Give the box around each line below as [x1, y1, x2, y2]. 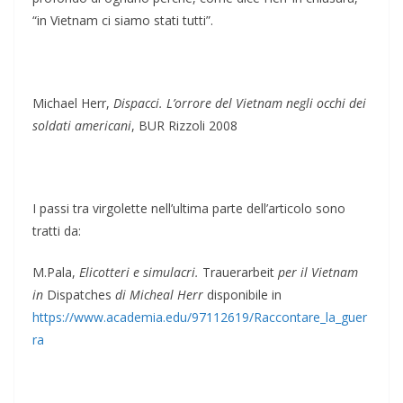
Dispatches [47, 286, 112, 304]
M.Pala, [32, 264, 79, 282]
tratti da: [32, 222, 81, 240]
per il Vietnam [274, 264, 358, 282]
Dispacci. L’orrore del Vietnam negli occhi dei [113, 94, 366, 112]
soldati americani [32, 117, 131, 135]
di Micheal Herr [112, 286, 203, 304]
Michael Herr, [32, 94, 113, 112]
